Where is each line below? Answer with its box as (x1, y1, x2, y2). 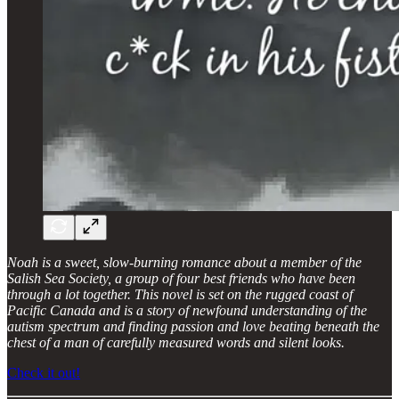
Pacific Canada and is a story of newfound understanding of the (7, 302, 367, 318)
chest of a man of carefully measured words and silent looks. (7, 334, 345, 350)
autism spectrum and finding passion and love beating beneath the (7, 318, 379, 334)
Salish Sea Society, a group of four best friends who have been (7, 270, 355, 286)
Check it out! (7, 364, 80, 380)
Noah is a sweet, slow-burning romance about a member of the (7, 254, 362, 270)
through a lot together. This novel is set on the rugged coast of (7, 286, 353, 302)
